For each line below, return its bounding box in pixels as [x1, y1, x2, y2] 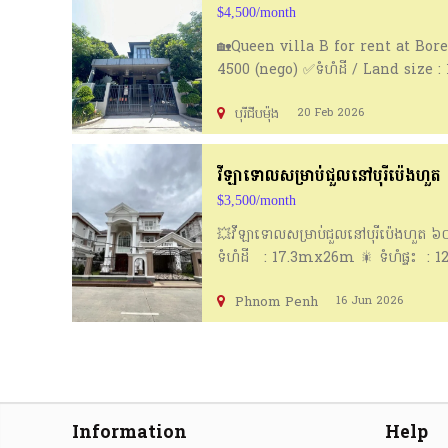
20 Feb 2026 [289, 105, 364, 122]
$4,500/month [217, 5, 296, 21]
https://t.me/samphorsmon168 [217, 106, 437, 128]
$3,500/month [217, 193, 296, 209]
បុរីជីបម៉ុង [235, 105, 279, 125]
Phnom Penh [235, 293, 318, 313]
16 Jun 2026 [328, 293, 403, 310]
